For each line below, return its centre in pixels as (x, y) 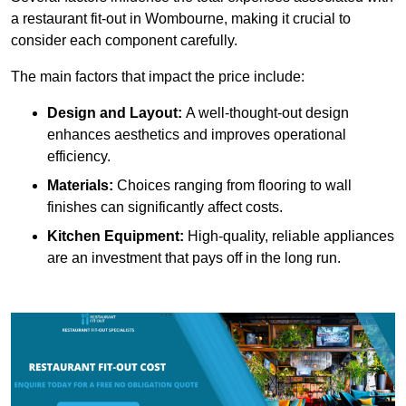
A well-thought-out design (266, 113)
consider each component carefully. (124, 41)
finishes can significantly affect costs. (165, 208)
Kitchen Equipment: (116, 237)
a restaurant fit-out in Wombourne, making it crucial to (181, 19)
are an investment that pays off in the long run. (194, 258)
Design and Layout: (115, 113)
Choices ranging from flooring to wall (232, 186)
